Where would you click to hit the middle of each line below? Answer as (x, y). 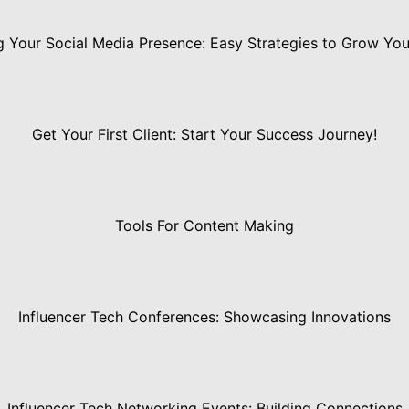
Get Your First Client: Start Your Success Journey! (204, 135)
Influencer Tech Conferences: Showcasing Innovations (204, 317)
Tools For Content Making (204, 226)
